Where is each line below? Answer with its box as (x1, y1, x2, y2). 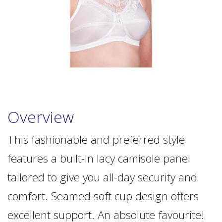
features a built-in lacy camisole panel (7, 151, 190, 166)
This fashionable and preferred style (7, 132, 185, 148)
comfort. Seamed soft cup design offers (7, 188, 199, 204)
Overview (7, 106, 74, 128)
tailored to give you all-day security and (7, 169, 197, 185)
